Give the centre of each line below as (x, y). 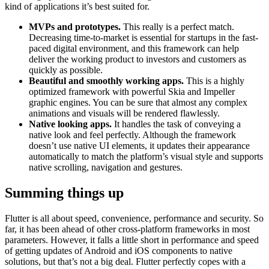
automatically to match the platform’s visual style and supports (146, 156)
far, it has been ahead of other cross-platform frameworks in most (127, 229)
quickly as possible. (66, 70)
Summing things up (64, 192)
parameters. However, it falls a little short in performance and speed (132, 240)
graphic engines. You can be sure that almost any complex (138, 102)
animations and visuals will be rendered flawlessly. (124, 113)
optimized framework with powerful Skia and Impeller (132, 91)
